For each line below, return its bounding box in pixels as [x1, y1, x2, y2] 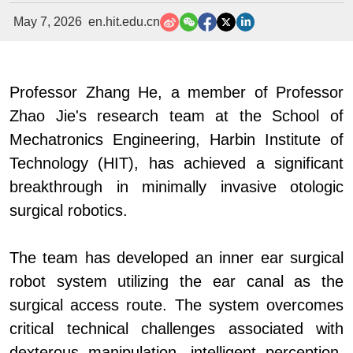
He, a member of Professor [138, 84, 344, 102]
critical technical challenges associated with [9, 320, 344, 338]
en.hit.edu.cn [87, 15, 160, 29]
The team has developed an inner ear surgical [9, 249, 344, 267]
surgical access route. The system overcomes [9, 296, 344, 314]
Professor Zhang [9, 84, 130, 102]
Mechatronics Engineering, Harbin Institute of [9, 131, 344, 149]
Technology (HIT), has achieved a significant [9, 154, 344, 173]
